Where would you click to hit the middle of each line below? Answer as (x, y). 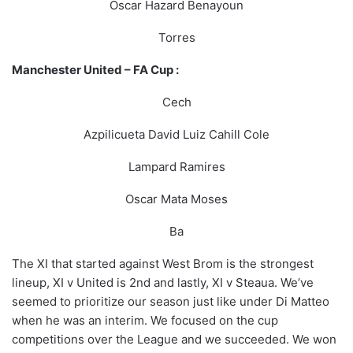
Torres (176, 38)
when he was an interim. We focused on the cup (145, 321)
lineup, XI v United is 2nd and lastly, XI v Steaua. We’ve (163, 283)
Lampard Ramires (176, 167)
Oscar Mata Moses (176, 199)
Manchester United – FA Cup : (97, 70)
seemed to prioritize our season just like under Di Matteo (171, 302)
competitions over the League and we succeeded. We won (174, 340)
